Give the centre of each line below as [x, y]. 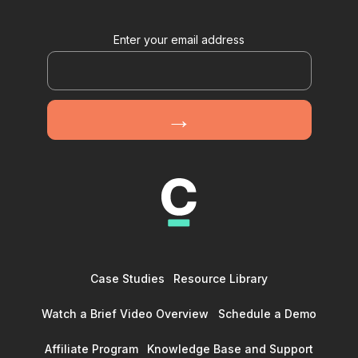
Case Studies [127, 278]
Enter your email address [179, 39]
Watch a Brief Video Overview [125, 313]
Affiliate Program [91, 348]
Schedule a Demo [267, 313]
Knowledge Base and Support [231, 348]
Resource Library [221, 278]
